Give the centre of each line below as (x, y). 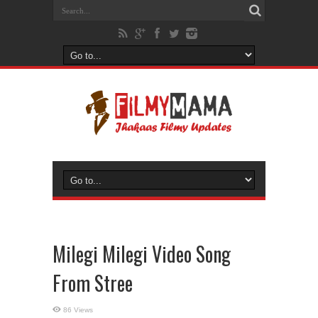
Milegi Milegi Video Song (142, 254)
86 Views (78, 310)
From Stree (93, 283)
